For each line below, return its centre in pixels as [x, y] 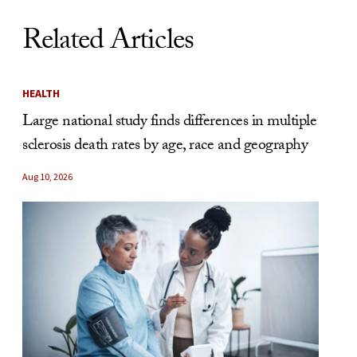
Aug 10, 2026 [47, 176]
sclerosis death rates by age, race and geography [165, 146]
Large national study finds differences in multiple [169, 122]
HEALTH [41, 93]
